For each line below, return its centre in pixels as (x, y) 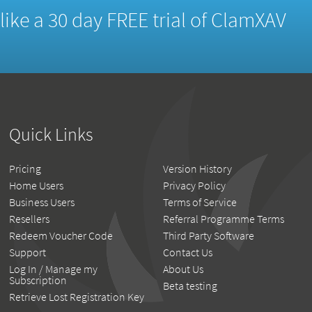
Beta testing (190, 286)
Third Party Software (209, 236)
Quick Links (52, 134)
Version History (197, 169)
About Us (183, 269)
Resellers (30, 219)
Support (28, 252)
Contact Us (188, 252)
